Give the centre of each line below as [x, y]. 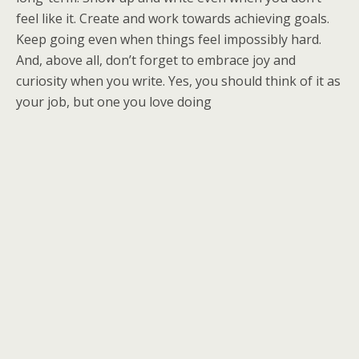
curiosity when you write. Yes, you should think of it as [178, 81]
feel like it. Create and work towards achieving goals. [173, 19]
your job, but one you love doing [114, 102]
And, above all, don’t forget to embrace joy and [156, 61]
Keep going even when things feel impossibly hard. [169, 40]
